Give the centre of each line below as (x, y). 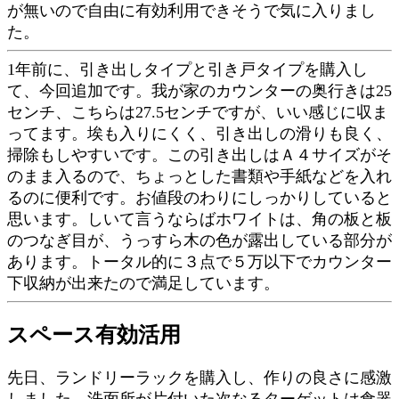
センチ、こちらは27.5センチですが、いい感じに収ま (198, 112)
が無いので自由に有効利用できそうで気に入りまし (191, 11)
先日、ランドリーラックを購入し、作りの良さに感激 (199, 377)
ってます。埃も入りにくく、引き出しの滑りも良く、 (199, 134)
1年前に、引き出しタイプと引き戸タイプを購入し (187, 69)
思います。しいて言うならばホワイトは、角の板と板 (199, 219)
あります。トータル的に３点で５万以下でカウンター (199, 262)
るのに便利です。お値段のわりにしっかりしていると (199, 198)
